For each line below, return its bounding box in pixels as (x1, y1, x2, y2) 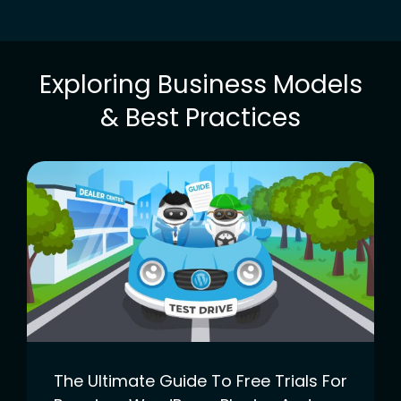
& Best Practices (100, 100, 301, 136)
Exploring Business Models (38, 67, 363, 103)
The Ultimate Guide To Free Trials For (54, 369, 347, 392)
